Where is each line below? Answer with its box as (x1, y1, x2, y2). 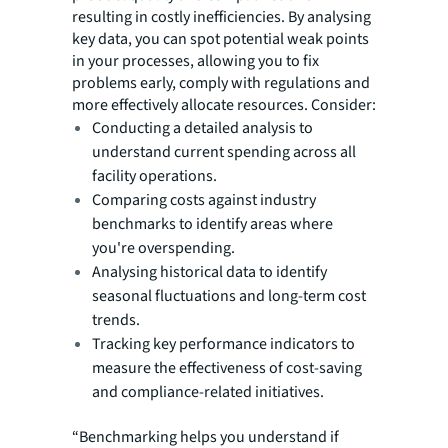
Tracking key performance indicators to (92, 332, 355, 355)
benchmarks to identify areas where (92, 212, 333, 235)
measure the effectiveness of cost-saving (92, 356, 362, 379)
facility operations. (92, 164, 217, 187)
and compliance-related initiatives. (92, 380, 324, 403)
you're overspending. (92, 236, 235, 259)
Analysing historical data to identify (92, 260, 327, 283)
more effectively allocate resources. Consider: (72, 93, 376, 116)
